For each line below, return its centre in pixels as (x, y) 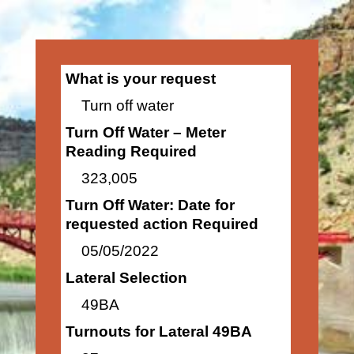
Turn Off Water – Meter (145, 132)
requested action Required (162, 224)
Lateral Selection (126, 278)
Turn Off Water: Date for (150, 205)
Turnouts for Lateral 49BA (158, 331)
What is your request (140, 79)
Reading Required (131, 151)
